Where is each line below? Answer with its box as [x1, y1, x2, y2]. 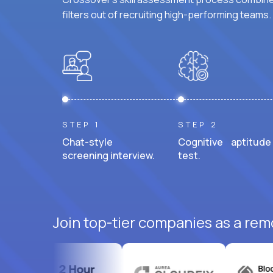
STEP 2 [178, 118, 218, 130]
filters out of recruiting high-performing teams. [62, 7, 271, 21]
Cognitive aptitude [178, 135, 271, 149]
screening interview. [62, 148, 155, 162]
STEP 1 [62, 118, 101, 130]
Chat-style [62, 135, 119, 149]
